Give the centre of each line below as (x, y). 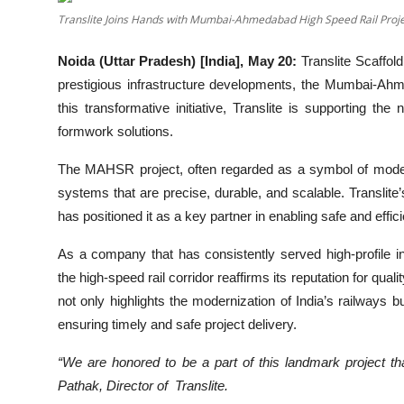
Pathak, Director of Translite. (143, 386)
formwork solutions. (115, 131)
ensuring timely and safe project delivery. (177, 324)
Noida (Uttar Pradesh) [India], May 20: (179, 61)
